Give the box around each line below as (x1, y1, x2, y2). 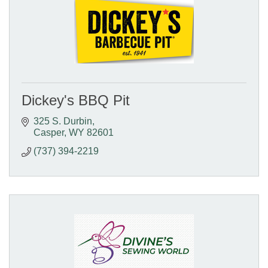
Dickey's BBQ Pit (22, 92, 130, 109)
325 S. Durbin (33, 116, 92, 127)
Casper (33, 127, 64, 138)
